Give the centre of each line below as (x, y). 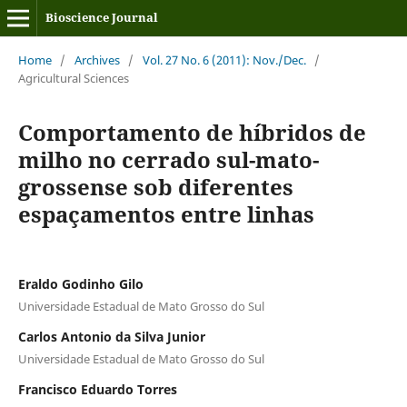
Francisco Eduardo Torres (97, 389)
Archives (97, 60)
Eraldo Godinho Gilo (80, 283)
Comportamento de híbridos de (192, 132)
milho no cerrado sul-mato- (168, 159)
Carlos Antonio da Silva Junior (111, 336)
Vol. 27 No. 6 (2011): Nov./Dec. (224, 60)
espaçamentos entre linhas (166, 213)
